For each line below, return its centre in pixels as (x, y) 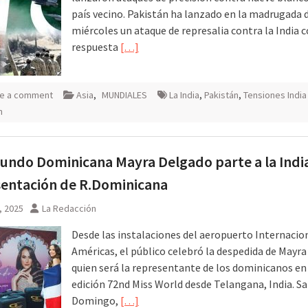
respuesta (96, 46)
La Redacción (69, 208)
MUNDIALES (124, 95)
